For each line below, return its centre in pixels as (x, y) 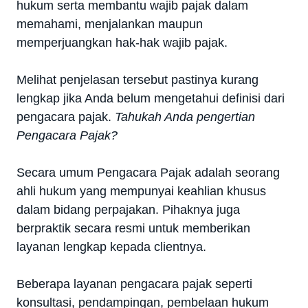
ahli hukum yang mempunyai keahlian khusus (141, 191)
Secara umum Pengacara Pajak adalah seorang (148, 172)
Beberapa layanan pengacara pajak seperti (134, 284)
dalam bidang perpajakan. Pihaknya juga (128, 209)
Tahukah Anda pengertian (185, 117)
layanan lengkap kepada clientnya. (111, 246)
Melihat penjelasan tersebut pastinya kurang (137, 79)
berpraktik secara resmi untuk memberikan (133, 228)
